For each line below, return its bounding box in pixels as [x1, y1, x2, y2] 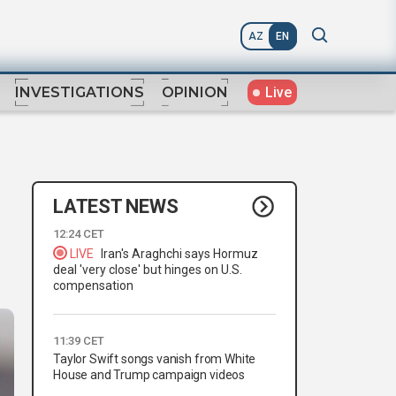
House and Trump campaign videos [53, 368, 246, 383]
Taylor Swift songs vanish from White [53, 352, 256, 367]
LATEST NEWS [53, 194, 179, 217]
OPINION [162, 84, 228, 102]
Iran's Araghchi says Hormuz [101, 247, 258, 262]
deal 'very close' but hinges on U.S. [53, 263, 242, 278]
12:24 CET [53, 227, 104, 241]
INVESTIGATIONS [15, 84, 144, 102]
